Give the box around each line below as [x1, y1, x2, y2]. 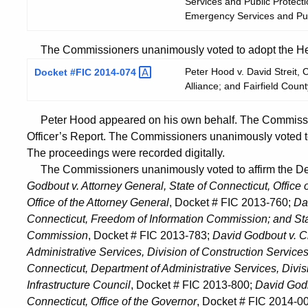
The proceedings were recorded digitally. [27, 146, 225, 159]
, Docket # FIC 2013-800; [131, 278, 255, 291]
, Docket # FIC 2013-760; [169, 196, 294, 208]
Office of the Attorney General [27, 196, 169, 208]
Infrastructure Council [27, 278, 131, 291]
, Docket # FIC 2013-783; [88, 229, 212, 241]
